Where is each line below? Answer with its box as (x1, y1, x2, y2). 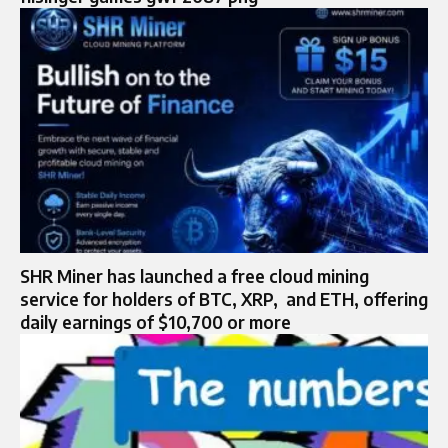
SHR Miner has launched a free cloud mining (20, 265, 369, 288)
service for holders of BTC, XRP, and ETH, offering (20, 288, 428, 311)
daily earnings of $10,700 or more (20, 311, 291, 334)
